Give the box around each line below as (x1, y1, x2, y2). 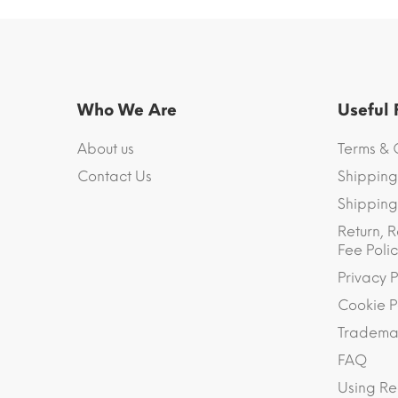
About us (77, 140, 134, 158)
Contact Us (77, 168, 152, 186)
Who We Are (77, 100, 177, 121)
